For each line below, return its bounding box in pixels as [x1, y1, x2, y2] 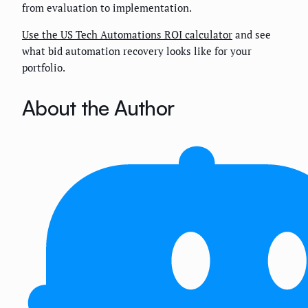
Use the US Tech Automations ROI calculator [22, 27, 232, 41]
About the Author [22, 94, 174, 120]
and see [232, 27, 271, 41]
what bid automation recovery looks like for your [22, 43, 252, 58]
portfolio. [22, 60, 65, 74]
